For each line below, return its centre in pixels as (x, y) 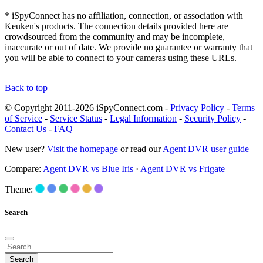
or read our (140, 149)
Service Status (76, 118)
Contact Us (26, 129)
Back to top (26, 87)
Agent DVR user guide (206, 149)
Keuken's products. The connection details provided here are (117, 26)
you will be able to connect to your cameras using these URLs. (121, 58)
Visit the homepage (82, 149)
